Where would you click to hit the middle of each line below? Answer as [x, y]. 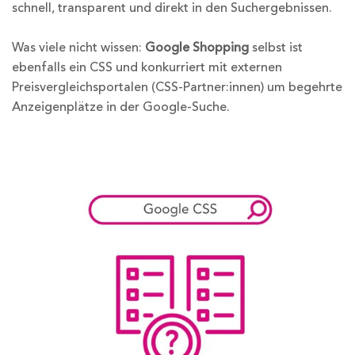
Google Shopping [197, 47]
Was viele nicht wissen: [78, 47]
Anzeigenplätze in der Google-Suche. [121, 107]
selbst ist [276, 47]
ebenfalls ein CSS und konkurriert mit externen [147, 67]
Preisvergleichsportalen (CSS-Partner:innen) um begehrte [177, 87]
